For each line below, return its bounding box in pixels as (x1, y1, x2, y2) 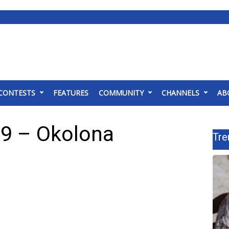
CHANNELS (162, 88, 199, 98)
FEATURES (53, 88, 88, 98)
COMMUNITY (99, 88, 144, 98)
